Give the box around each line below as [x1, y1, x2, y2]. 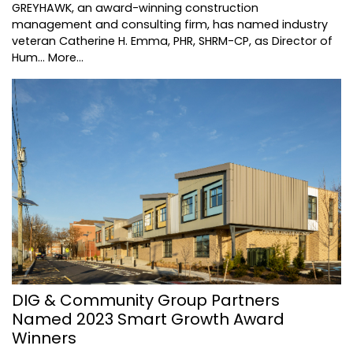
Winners [12, 326, 76, 349]
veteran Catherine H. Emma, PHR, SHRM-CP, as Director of [12, 32, 333, 49]
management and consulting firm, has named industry [12, 16, 328, 32]
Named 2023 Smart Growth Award [12, 307, 284, 330]
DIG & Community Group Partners [12, 288, 280, 311]
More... [48, 49, 84, 65]
